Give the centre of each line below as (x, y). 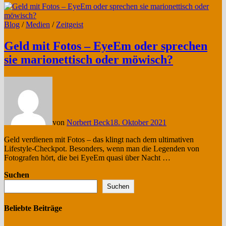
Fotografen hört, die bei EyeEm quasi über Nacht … (87, 157)
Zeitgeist (70, 24)
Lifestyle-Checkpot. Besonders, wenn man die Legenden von (102, 148)
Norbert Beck (88, 122)
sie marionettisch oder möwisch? (89, 59)
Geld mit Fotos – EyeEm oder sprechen (106, 46)
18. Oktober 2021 (138, 122)
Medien (38, 24)
